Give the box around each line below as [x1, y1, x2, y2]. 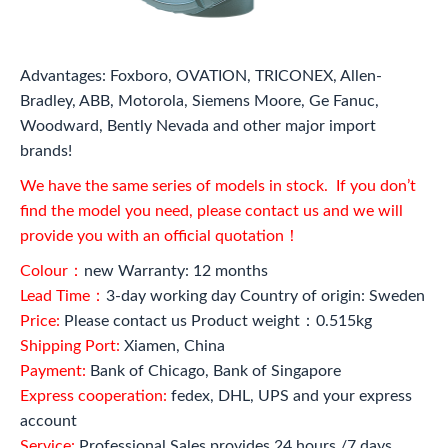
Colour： [20, 262, 84, 279]
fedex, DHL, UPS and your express [167, 387, 412, 404]
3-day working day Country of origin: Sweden [106, 287, 425, 304]
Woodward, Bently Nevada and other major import [20, 117, 376, 134]
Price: [20, 312, 60, 329]
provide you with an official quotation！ [20, 227, 300, 244]
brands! [20, 142, 72, 159]
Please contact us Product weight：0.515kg [60, 312, 372, 329]
